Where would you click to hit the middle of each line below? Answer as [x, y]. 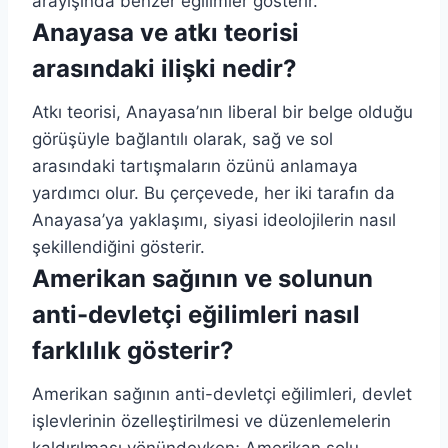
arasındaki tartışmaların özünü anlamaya [195, 165]
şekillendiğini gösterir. [118, 246]
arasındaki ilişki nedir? [164, 68]
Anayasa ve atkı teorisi [165, 32]
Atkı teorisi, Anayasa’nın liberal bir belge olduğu [222, 111]
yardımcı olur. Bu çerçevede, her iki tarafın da [213, 192]
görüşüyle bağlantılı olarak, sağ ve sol [182, 138]
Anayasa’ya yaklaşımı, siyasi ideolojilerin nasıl [214, 219]
